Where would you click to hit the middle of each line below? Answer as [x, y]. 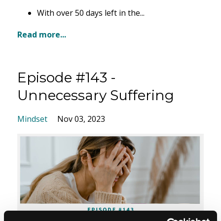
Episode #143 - [67, 78]
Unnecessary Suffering [96, 95]
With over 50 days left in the [89, 13]
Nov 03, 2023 [81, 119]
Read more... [42, 35]
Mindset [32, 119]
